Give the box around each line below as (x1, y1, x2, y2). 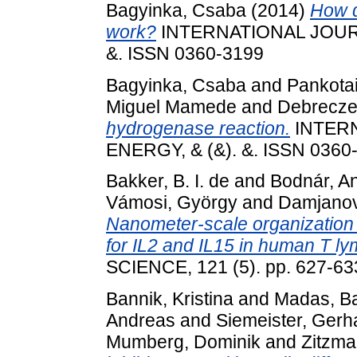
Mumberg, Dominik (106, 331, 261, 353)
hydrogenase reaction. (106, 117, 290, 139)
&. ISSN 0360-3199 (106, 42, 264, 64)
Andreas (106, 310, 175, 331)
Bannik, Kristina (106, 288, 233, 310)
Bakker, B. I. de (106, 171, 229, 192)
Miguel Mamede (106, 96, 237, 117)
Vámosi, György (106, 192, 237, 214)
